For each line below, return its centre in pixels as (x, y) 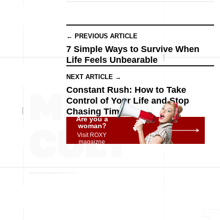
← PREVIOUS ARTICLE (102, 36)
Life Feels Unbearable (112, 60)
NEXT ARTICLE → (94, 77)
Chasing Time (95, 111)
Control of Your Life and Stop (128, 101)
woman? (92, 126)
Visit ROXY (92, 135)
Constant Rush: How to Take (126, 90)
